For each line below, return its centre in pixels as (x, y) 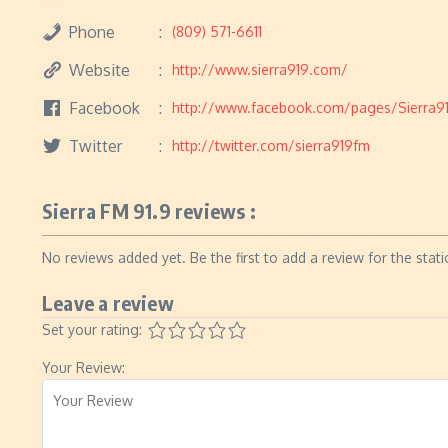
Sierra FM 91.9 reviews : (149, 210)
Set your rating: (92, 329)
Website (99, 69)
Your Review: (83, 367)
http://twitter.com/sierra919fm (271, 145)
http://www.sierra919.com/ (260, 69)
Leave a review (108, 302)
